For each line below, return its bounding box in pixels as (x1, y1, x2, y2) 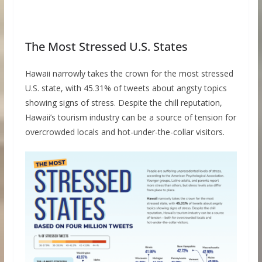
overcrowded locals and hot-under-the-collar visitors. (25, 126, 225, 138)
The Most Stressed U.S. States (25, 39, 188, 55)
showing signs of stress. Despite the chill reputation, (25, 97, 222, 109)
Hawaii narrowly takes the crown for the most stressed (25, 68, 233, 80)
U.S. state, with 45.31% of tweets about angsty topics (25, 82, 227, 94)
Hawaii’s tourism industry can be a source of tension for (25, 112, 236, 123)
